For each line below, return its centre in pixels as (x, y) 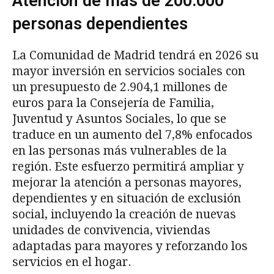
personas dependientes (100, 24)
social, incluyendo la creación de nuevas (124, 214)
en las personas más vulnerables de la (120, 150)
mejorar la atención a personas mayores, (127, 182)
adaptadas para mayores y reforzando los (130, 246)
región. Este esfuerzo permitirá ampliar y (128, 166)
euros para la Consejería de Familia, (113, 103)
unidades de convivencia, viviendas (111, 230)
